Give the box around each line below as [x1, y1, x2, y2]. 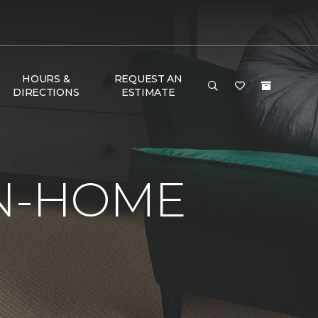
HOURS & [22, 72, 70, 85]
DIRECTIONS [13, 86, 79, 99]
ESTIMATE [121, 86, 175, 99]
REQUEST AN [114, 72, 182, 85]
